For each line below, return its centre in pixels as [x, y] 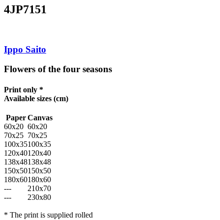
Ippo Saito [25, 49]
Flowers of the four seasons [58, 69]
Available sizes [28, 98]
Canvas [40, 117]
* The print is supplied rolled [48, 215]
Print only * [24, 89]
